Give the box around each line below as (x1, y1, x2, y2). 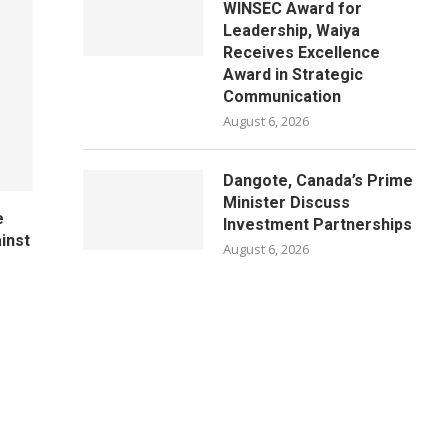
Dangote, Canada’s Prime (223, 171, 414, 190)
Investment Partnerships (223, 215, 413, 234)
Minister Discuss (223, 193, 351, 212)
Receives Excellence (223, 43, 381, 62)
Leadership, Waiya (223, 21, 361, 40)
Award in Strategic (223, 65, 364, 84)
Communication (223, 87, 342, 106)
